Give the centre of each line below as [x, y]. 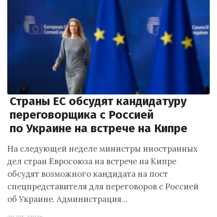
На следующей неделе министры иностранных [102, 149]
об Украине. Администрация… [67, 199]
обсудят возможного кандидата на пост [88, 174]
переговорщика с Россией [82, 115]
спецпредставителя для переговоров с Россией [103, 186]
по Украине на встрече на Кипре [99, 128]
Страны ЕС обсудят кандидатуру [98, 101]
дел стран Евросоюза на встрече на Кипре [92, 161]
